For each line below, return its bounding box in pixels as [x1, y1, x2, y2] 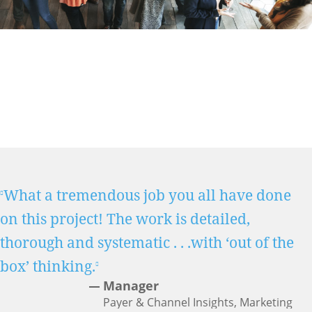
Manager [103, 277, 159, 295]
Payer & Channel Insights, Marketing [103, 295, 292, 311]
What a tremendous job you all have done [3, 185, 291, 205]
